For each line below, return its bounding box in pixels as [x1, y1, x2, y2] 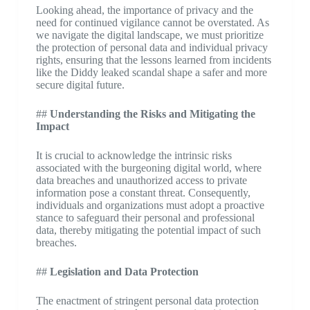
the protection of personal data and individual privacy [35, 42, 268, 53]
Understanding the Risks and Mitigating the [49, 108, 255, 120]
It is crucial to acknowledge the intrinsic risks [35, 149, 232, 161]
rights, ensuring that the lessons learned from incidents [35, 54, 271, 66]
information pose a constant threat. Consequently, [35, 187, 250, 199]
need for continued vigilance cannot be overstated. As [35, 17, 269, 28]
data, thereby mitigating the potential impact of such [35, 224, 261, 236]
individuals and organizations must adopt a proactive [35, 199, 264, 211]
